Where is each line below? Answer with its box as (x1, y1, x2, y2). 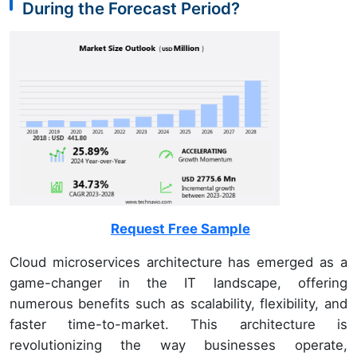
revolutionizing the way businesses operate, (10, 337, 347, 354)
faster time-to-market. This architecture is (10, 316, 347, 333)
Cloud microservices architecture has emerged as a (10, 254, 347, 271)
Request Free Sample (110, 221, 250, 237)
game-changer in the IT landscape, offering (10, 275, 347, 292)
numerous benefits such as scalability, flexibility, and (10, 296, 347, 312)
